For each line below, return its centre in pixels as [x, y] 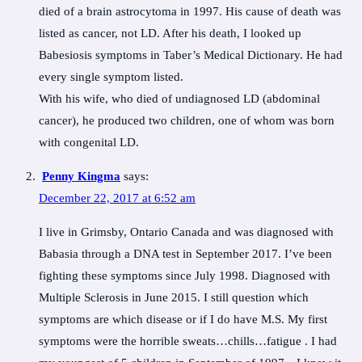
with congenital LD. [89, 143]
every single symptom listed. [111, 77]
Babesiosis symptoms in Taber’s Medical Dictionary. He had [191, 55]
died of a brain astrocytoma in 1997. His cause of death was [190, 12]
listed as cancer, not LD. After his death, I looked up [170, 34]
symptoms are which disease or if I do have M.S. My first [183, 320]
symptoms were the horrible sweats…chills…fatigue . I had [188, 341]
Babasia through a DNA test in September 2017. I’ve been [185, 254]
